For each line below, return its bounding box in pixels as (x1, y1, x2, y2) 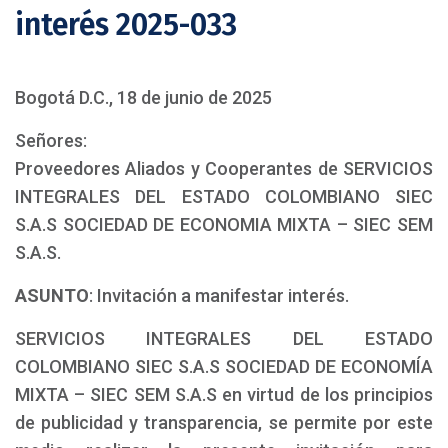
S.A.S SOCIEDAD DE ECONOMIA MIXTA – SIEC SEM (15, 214, 433, 235)
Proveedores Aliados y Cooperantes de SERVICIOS (15, 158, 433, 179)
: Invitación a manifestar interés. (89, 285, 349, 306)
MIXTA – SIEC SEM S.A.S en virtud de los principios (15, 384, 433, 405)
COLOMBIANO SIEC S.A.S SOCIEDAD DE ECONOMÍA (15, 356, 433, 377)
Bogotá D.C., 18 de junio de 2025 (15, 87, 272, 108)
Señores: (15, 130, 87, 151)
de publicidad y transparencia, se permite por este (15, 412, 433, 433)
